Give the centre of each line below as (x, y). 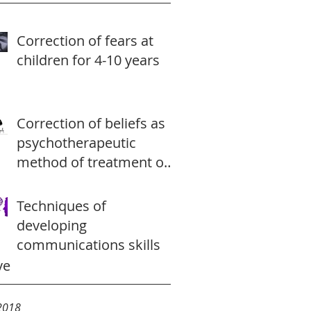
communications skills (89, 245)
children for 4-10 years (88, 60)
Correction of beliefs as (91, 123)
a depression (58, 182)
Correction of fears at (85, 41)
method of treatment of (93, 162)
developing (52, 225)
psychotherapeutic (76, 143)
